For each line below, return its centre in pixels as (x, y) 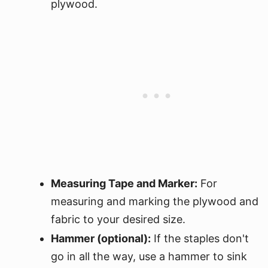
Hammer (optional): (101, 238)
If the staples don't (200, 238)
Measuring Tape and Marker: (124, 183)
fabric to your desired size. (118, 219)
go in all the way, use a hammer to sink (149, 256)
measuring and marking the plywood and (155, 201)
